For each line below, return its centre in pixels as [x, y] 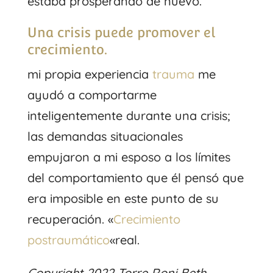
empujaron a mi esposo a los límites [129, 157]
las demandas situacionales [105, 136]
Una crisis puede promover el [121, 32]
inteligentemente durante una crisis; [129, 115]
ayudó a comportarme [92, 94]
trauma [173, 74]
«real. [124, 239]
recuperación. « [70, 219]
